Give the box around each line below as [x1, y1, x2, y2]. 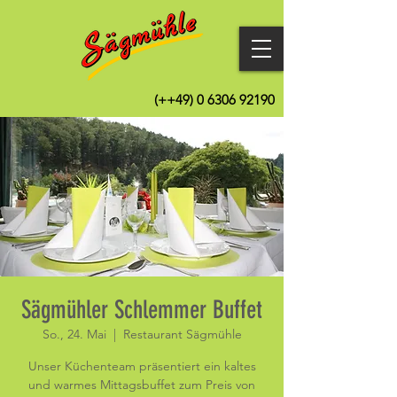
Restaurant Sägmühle [122, 326, 242, 342]
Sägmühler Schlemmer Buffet [21, 295, 262, 324]
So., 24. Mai [42, 326, 106, 342]
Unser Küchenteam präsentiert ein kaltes [27, 358, 256, 374]
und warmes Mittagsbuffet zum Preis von [28, 377, 255, 393]
